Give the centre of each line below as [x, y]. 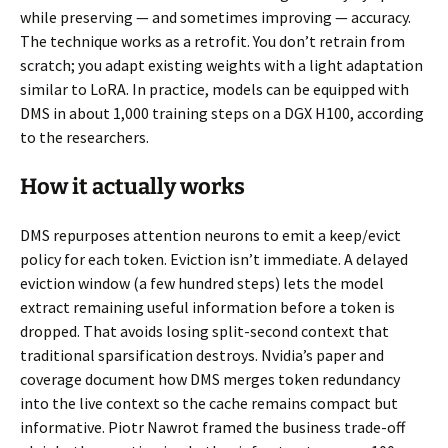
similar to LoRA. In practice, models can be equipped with [214, 88]
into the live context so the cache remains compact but [209, 402]
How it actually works [132, 186]
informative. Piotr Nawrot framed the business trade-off [212, 426]
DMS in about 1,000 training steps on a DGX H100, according [222, 112]
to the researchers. [84, 136]
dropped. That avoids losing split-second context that [204, 330]
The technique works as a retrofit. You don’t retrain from [212, 40]
